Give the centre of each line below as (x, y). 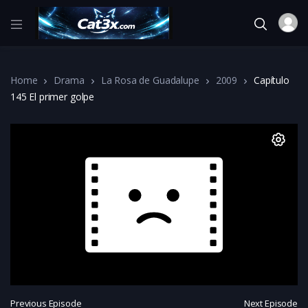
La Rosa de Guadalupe (150, 80)
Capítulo (272, 80)
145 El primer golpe (53, 96)
